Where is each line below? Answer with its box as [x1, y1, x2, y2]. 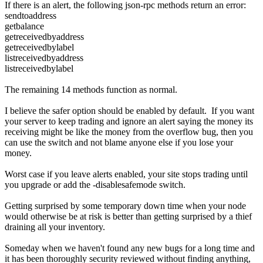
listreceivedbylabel [5, 63, 73, 73]
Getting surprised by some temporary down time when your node [5, 200, 246, 211]
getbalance [5, 21, 44, 31]
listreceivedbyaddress [5, 52, 83, 63]
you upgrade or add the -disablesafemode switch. [5, 179, 186, 190]
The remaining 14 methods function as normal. [5, 84, 177, 95]
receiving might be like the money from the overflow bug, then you [5, 126, 253, 137]
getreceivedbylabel [5, 42, 74, 52]
